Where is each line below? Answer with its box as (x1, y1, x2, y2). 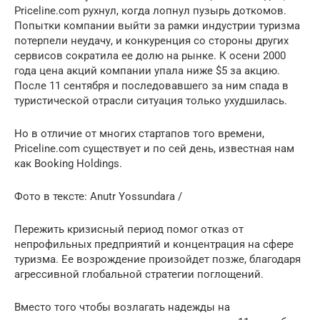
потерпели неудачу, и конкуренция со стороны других (14, 34, 289, 47)
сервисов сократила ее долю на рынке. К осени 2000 (14, 49, 286, 62)
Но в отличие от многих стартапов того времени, (14, 126, 264, 140)
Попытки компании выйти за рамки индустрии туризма (14, 19, 300, 32)
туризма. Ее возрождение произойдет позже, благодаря (14, 252, 301, 266)
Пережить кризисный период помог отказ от (14, 222, 244, 236)
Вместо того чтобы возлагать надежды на (14, 300, 230, 314)
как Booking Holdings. (14, 156, 122, 170)
